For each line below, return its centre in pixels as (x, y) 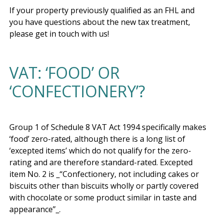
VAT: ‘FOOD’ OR (65, 72)
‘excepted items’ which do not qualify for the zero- (100, 150)
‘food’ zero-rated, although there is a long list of (97, 139)
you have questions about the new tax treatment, (100, 22)
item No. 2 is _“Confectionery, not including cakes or (104, 174)
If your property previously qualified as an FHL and (102, 10)
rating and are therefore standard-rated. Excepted (101, 162)
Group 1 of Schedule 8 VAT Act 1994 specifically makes (108, 127)
